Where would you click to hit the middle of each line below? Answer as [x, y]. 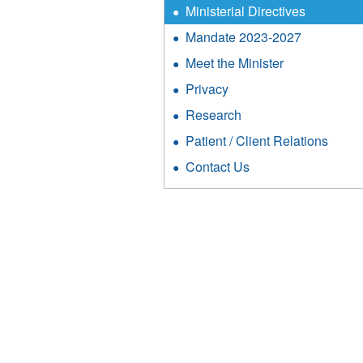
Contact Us [218, 167]
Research [214, 115]
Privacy [207, 89]
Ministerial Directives [246, 11]
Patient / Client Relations [257, 141]
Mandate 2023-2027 [244, 37]
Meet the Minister [235, 63]
